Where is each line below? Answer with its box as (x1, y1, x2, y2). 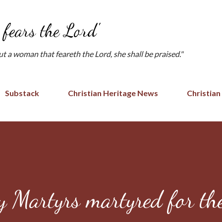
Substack (5, 88, 39, 98)
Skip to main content (65, 6, 157, 18)
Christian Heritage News (68, 88, 158, 98)
